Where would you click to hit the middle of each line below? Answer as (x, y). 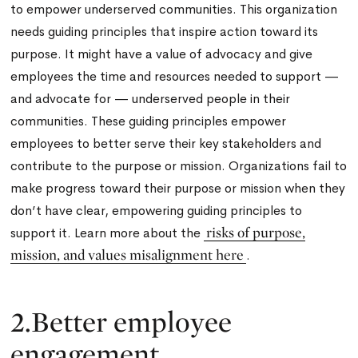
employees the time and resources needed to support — (175, 76)
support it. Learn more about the (107, 233)
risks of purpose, (256, 232)
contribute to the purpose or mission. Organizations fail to (179, 166)
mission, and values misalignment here (127, 255)
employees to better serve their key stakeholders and (166, 143)
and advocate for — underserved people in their (151, 99)
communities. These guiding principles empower (149, 121)
